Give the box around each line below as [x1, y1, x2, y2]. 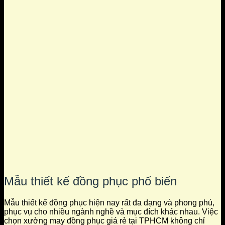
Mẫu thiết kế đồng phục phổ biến [4, 174, 177, 188]
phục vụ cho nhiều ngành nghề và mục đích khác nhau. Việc [4, 207, 218, 216]
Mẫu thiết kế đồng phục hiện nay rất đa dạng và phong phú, [4, 198, 214, 207]
